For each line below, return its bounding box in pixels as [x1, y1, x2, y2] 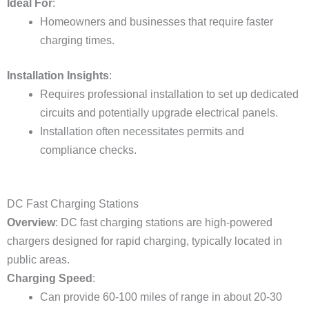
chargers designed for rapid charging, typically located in [7, 235, 282, 247]
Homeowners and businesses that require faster [40, 16, 273, 28]
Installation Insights [7, 70, 109, 81]
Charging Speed [7, 272, 92, 284]
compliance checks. [40, 144, 137, 156]
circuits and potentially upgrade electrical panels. [40, 107, 278, 119]
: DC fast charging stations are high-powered [55, 217, 272, 228]
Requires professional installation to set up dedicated [40, 88, 299, 100]
